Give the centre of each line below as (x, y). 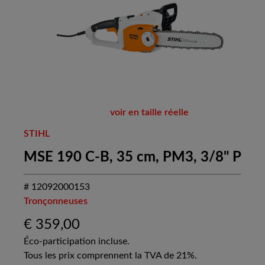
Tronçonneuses (56, 201)
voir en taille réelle (149, 113)
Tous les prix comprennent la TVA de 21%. (110, 256)
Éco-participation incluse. (77, 242)
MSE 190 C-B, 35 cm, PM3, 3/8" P (132, 158)
